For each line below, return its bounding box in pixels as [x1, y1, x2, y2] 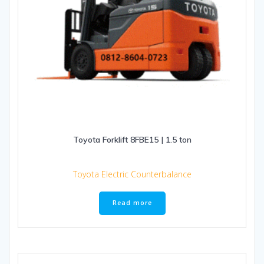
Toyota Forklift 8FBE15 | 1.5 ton [72, 134, 192, 145]
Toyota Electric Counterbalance [72, 168, 192, 180]
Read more [112, 199, 152, 207]
